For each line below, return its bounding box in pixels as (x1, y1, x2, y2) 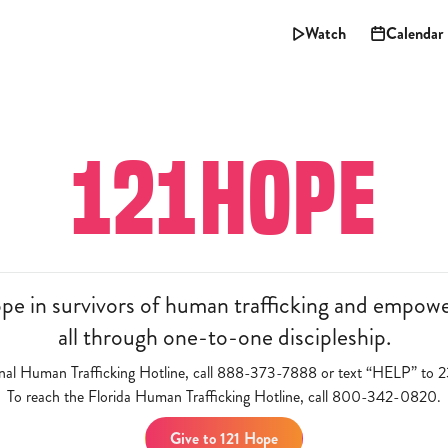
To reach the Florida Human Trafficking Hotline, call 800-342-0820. (7, 385, 441, 408)
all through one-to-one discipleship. (57, 320, 391, 354)
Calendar (385, 22, 443, 45)
